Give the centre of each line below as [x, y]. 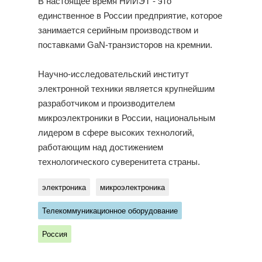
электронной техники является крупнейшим [126, 89]
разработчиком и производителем [106, 104]
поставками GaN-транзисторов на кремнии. [125, 45]
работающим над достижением [100, 147]
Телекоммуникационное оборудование [110, 211]
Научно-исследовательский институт [113, 74]
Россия [54, 234]
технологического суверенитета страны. [119, 162]
